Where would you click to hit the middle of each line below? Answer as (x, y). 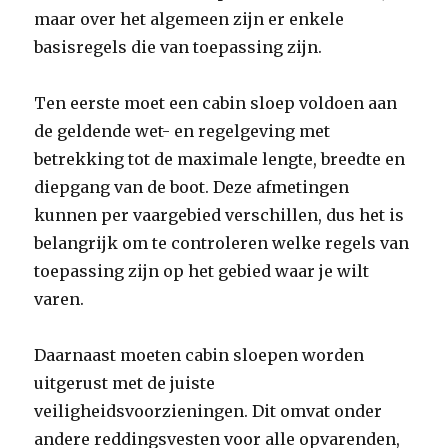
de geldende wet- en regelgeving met (182, 131)
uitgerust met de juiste (125, 383)
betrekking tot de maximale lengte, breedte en (220, 159)
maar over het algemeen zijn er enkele (189, 19)
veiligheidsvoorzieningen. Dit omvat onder (208, 411)
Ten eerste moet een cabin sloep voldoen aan (216, 103)
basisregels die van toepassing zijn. (178, 47)
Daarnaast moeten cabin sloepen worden (199, 355)
